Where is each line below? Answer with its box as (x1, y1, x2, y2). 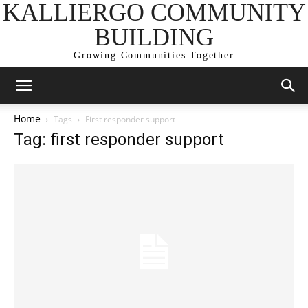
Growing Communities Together (74, 50, 234, 60)
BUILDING (94, 23, 214, 51)
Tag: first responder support (14, 130, 224, 149)
